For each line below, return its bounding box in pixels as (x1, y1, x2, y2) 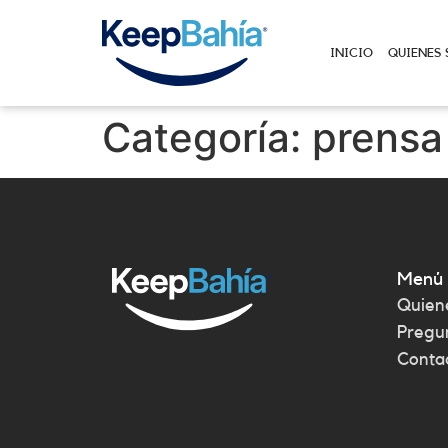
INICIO (330, 46, 373, 59)
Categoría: (102, 112, 312, 162)
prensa (312, 112, 443, 162)
